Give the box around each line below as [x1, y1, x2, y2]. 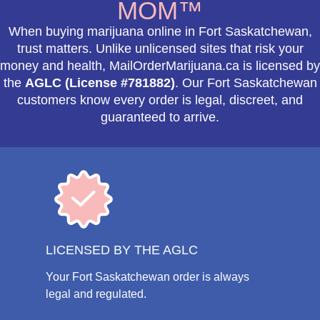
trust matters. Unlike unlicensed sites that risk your [16, 41, 304, 56]
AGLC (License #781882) [24, 76, 175, 91]
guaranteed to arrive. [101, 110, 219, 125]
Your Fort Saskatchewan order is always [46, 271, 249, 284]
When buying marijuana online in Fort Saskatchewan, [8, 24, 312, 39]
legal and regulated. [46, 288, 146, 301]
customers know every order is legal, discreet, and [17, 93, 303, 108]
